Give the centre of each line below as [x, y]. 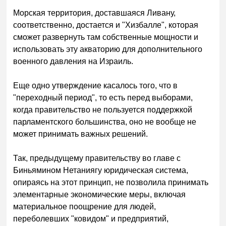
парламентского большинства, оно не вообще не [105, 122]
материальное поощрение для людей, [85, 206]
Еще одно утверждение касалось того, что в [96, 85]
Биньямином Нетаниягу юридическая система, [101, 170]
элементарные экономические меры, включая [100, 194]
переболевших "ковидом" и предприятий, [91, 218]
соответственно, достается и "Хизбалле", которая [106, 25]
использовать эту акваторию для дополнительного [108, 49]
